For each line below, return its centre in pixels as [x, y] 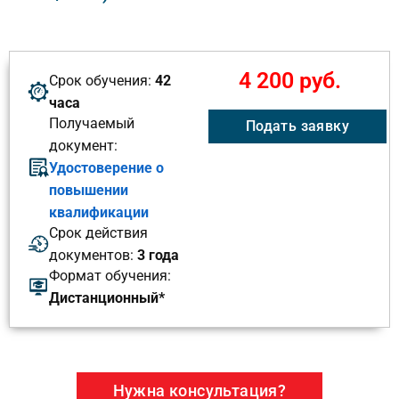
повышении [89, 190]
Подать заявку [297, 126]
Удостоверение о [106, 167]
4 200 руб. [290, 80]
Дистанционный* [107, 298]
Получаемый [92, 123]
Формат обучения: [110, 276]
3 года [158, 256]
